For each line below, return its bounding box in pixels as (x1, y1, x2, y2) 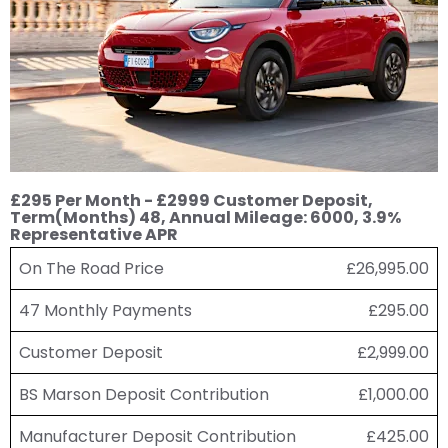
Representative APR (10, 222, 178, 246)
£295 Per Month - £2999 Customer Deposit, (10, 188, 373, 212)
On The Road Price (19, 256, 164, 280)
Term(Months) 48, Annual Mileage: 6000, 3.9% (10, 205, 401, 229)
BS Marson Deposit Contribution (19, 382, 269, 406)
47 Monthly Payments (19, 298, 192, 322)
